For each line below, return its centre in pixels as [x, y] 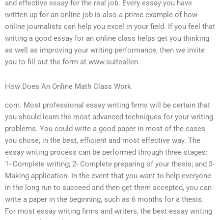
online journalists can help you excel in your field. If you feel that [110, 27]
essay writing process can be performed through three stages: [106, 152]
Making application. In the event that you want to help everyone [108, 176]
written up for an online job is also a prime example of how [101, 15]
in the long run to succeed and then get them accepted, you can [108, 188]
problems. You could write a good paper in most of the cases [105, 129]
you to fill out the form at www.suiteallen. [72, 62]
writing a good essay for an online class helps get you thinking [107, 39]
